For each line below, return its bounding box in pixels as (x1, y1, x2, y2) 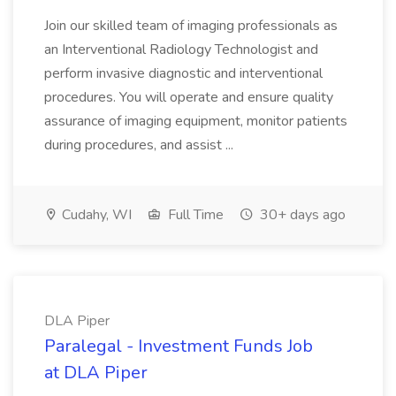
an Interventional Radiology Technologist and (44, 40, 318, 59)
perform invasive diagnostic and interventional (44, 64, 323, 83)
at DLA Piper (44, 361, 148, 385)
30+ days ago (256, 205, 346, 225)
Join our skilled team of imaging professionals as (44, 16, 338, 35)
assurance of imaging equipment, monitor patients (44, 111, 347, 131)
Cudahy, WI (58, 205, 132, 225)
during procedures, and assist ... (44, 135, 233, 155)
